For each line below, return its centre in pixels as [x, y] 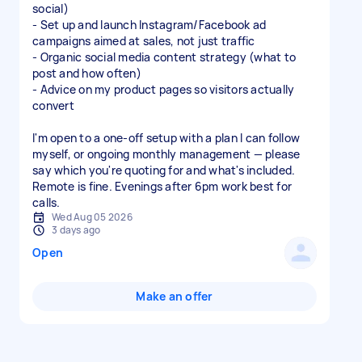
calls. [46, 202]
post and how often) [87, 73]
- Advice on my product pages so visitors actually [164, 89]
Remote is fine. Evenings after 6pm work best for [162, 186]
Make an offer [175, 296]
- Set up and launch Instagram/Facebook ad [149, 25]
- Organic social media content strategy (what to [164, 57]
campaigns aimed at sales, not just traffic [144, 41]
